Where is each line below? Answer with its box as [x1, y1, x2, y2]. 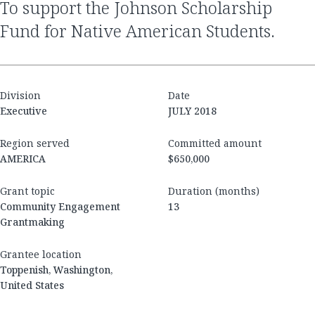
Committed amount [168, 136, 262, 150]
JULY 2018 [168, 104, 217, 118]
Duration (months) [168, 184, 259, 198]
